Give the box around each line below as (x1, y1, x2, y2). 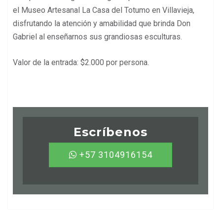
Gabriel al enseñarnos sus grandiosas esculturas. (13, 32, 182, 41)
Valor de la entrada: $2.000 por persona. (13, 57, 149, 67)
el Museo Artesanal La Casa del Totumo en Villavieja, (13, 5, 194, 15)
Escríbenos (74, 124, 147, 139)
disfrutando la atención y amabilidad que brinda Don (13, 18, 190, 28)
